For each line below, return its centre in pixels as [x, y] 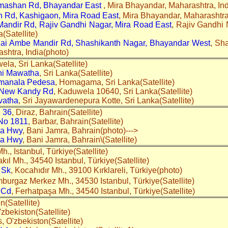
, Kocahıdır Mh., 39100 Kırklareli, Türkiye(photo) [97, 170]
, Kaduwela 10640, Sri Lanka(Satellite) [123, 91]
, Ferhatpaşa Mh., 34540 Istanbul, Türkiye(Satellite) [105, 191]
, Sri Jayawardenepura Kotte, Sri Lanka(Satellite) [106, 100]
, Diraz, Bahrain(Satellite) [57, 112]
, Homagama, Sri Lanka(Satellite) [115, 82]
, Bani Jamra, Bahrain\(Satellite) [81, 139]
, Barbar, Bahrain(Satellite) [76, 121]
